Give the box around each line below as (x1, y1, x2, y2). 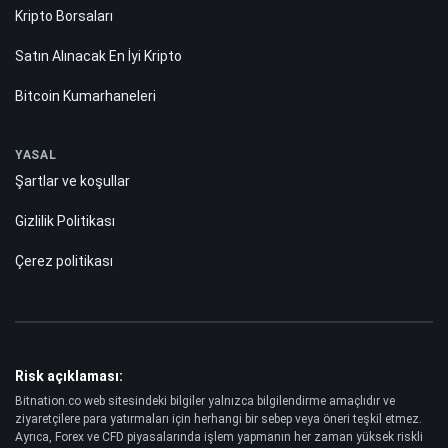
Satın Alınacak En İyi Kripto (15, 47, 182, 64)
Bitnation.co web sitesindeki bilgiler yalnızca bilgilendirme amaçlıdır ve (15, 393, 395, 408)
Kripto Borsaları (15, 7, 113, 24)
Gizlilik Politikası (15, 212, 115, 229)
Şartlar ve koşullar (15, 172, 130, 189)
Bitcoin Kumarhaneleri (15, 87, 156, 104)
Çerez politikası (15, 252, 113, 269)
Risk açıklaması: (15, 367, 123, 384)
